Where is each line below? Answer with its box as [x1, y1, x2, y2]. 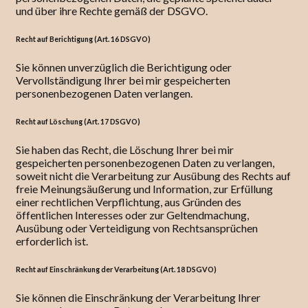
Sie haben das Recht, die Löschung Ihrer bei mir [16, 143, 234, 157]
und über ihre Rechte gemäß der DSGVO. [16, 4, 208, 18]
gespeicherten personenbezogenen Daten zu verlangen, [16, 156, 274, 170]
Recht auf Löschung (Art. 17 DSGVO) [16, 117, 140, 126]
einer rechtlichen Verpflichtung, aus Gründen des [16, 195, 241, 209]
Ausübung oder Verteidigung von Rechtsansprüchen [16, 221, 258, 235]
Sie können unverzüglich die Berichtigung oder [16, 60, 232, 74]
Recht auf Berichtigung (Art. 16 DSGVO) [16, 34, 151, 44]
